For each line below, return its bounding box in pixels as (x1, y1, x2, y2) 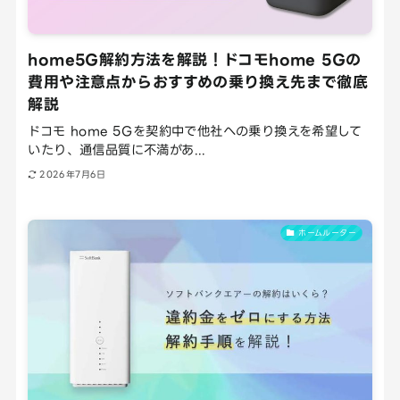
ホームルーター (298, 228, 357, 237)
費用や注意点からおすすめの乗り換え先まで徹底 (28, 73, 369, 91)
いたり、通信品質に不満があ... (28, 143, 206, 157)
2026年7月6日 (39, 169, 106, 179)
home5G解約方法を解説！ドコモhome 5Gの (28, 51, 362, 69)
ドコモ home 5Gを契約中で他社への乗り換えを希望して (28, 124, 362, 138)
